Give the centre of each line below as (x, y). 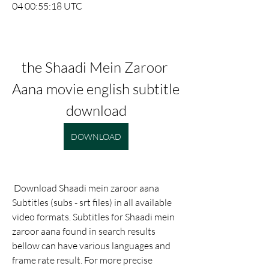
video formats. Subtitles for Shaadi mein (93, 217)
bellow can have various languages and (91, 246)
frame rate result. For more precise (82, 260)
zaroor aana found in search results (84, 231)
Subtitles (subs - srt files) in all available (92, 202)
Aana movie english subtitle (96, 89)
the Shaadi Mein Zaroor (95, 67)
